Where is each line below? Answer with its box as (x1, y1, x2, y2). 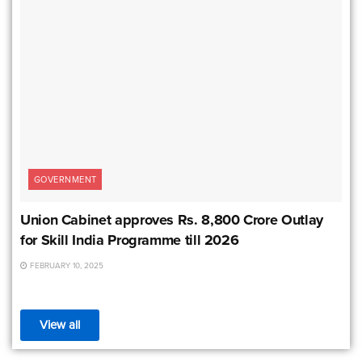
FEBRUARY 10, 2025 (27, 259, 103, 271)
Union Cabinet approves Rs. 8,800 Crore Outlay (20, 209, 323, 230)
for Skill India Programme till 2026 (20, 229, 239, 250)
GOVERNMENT (34, 173, 97, 186)
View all (40, 316, 80, 334)
